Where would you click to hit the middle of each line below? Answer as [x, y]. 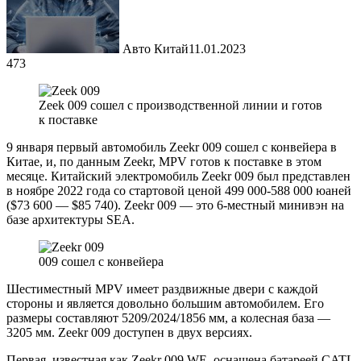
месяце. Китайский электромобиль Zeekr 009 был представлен [178, 176]
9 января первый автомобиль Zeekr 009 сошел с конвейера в [172, 147]
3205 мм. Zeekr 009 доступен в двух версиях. [129, 332]
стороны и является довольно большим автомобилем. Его [165, 303]
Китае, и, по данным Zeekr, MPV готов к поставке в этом [164, 161]
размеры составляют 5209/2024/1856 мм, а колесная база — [168, 317]
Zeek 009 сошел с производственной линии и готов [180, 105]
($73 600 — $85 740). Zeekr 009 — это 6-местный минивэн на [175, 205]
